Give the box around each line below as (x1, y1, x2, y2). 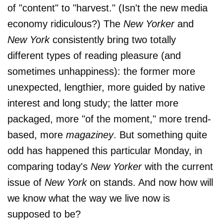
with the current (142, 161, 213, 172)
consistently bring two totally (50, 34, 176, 45)
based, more (7, 129, 66, 140)
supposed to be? (7, 209, 81, 220)
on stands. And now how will (87, 177, 213, 188)
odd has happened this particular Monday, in (7, 145, 202, 156)
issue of (7, 177, 45, 188)
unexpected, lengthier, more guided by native (7, 82, 205, 93)
